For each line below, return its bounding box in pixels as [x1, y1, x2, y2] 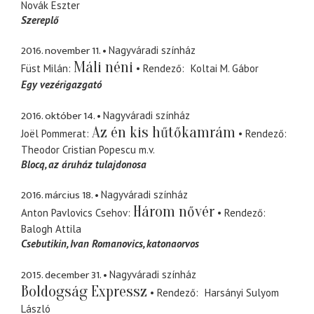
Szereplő [21, 13, 58, 27]
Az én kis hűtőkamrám [92, 123, 235, 142]
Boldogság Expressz [21, 282, 147, 301]
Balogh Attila [21, 222, 81, 236]
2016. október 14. [21, 107, 95, 125]
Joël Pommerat [21, 126, 86, 140]
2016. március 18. [21, 186, 93, 205]
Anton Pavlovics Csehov [21, 206, 128, 220]
